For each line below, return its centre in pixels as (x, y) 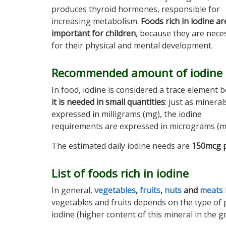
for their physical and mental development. (132, 45)
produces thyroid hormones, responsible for (136, 9)
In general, (73, 190)
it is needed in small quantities (108, 102)
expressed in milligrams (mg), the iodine (127, 114)
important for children (94, 33)
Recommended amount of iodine (137, 73)
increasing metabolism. (96, 21)
